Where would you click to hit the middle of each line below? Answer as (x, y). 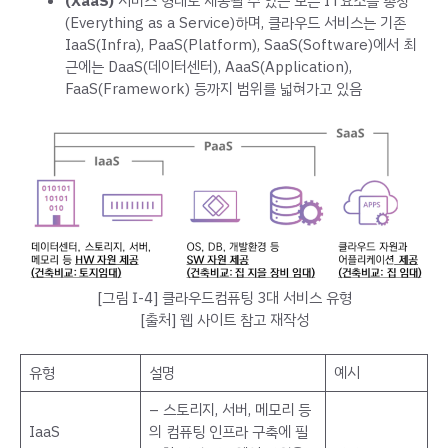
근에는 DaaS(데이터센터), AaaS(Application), (208, 66)
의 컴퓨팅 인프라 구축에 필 (228, 431)
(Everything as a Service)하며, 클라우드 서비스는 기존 (235, 22)
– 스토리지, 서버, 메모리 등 (229, 409)
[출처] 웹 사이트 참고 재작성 (224, 320)
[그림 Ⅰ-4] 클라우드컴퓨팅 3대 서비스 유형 (224, 298)
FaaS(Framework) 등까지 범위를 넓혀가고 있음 (213, 88)
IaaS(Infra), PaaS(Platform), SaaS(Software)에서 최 (240, 44)
